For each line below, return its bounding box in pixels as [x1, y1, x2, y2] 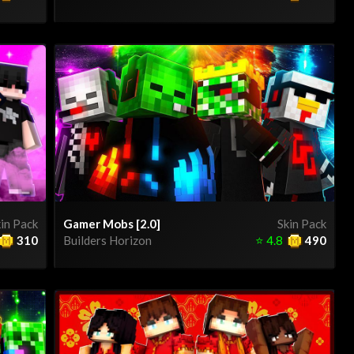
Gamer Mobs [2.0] [63, 217, 160, 232]
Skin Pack [277, 217, 326, 232]
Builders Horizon [63, 233, 152, 248]
